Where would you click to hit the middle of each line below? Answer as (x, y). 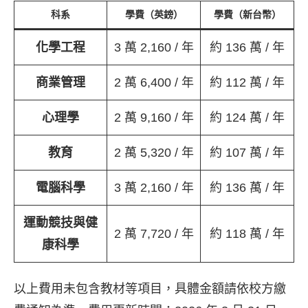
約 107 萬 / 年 (247, 152)
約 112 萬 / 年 (247, 82)
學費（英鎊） (154, 14)
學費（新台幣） (247, 14)
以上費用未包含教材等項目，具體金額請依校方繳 (150, 288)
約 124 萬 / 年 (247, 117)
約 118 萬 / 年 (247, 233)
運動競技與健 (60, 222)
